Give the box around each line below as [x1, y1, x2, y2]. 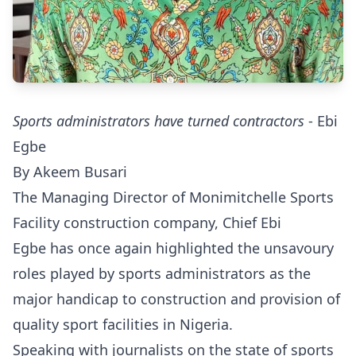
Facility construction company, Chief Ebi [13, 213, 281, 232]
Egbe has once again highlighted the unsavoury [13, 238, 334, 257]
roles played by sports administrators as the [13, 264, 311, 283]
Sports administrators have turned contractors [13, 111, 304, 130]
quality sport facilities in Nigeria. [13, 315, 237, 334]
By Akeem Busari [13, 162, 131, 181]
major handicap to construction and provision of [13, 289, 340, 308]
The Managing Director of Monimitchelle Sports [13, 188, 334, 207]
